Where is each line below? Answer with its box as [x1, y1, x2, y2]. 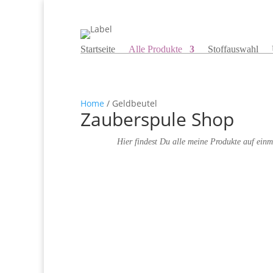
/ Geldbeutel [104, 97, 157, 109]
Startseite [80, 44, 115, 54]
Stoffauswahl [208, 44, 258, 54]
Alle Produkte [129, 44, 182, 54]
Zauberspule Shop [80, 107, 234, 132]
